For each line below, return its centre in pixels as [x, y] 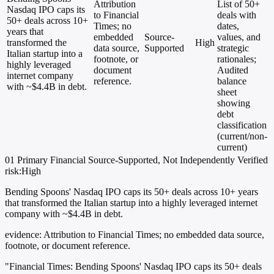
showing [234, 103]
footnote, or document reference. [68, 246]
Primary [32, 160]
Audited [233, 70]
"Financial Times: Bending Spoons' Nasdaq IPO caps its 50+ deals [133, 267]
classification [242, 125]
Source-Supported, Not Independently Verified [178, 160]
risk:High [23, 171]
